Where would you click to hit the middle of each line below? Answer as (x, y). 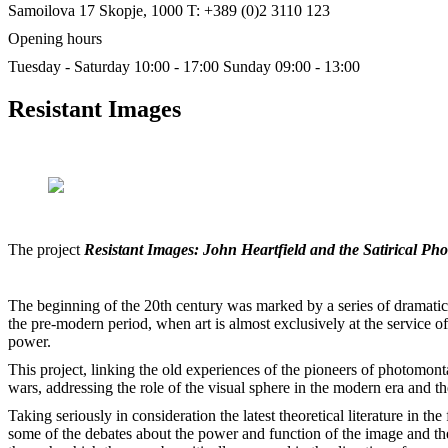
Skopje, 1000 (141, 10)
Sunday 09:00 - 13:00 (291, 66)
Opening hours (55, 38)
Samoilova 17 (51, 10)
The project (46, 249)
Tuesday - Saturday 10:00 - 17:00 (113, 66)
